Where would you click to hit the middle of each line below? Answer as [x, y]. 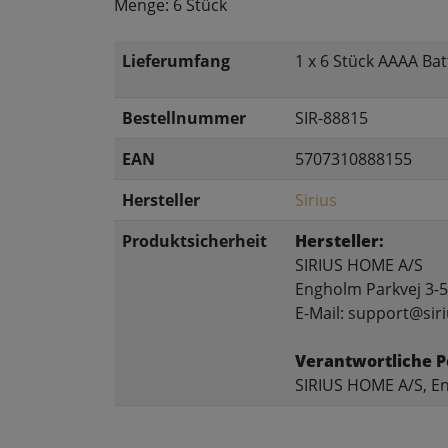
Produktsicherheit [194, 240]
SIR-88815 [331, 117]
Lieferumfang [176, 60]
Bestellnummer [184, 117]
